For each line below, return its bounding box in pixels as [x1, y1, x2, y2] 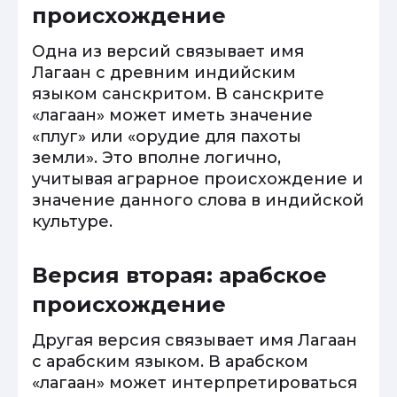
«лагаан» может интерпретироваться [32, 373, 357, 393]
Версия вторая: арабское [32, 262, 327, 288]
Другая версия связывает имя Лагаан [32, 331, 357, 350]
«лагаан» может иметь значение [32, 105, 313, 125]
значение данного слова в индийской [32, 191, 364, 210]
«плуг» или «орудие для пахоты [32, 127, 301, 146]
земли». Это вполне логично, [32, 148, 281, 167]
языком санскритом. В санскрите [32, 84, 324, 104]
